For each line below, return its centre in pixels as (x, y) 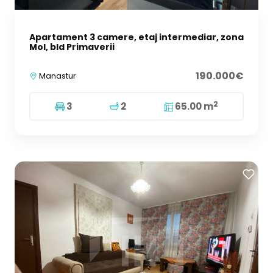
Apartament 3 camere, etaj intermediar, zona (136, 37)
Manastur (57, 76)
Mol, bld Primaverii (72, 47)
